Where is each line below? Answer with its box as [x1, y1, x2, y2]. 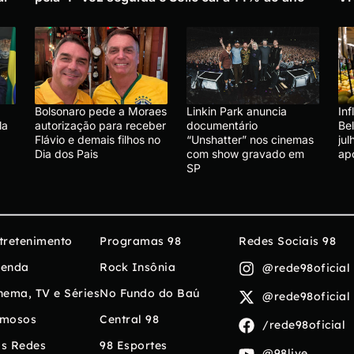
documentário [186, 118, 258, 132]
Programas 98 [100, 233, 181, 248]
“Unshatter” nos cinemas [186, 132, 314, 146]
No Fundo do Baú [100, 285, 200, 300]
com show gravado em [186, 146, 304, 160]
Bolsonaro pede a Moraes [35, 104, 167, 118]
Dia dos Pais [35, 146, 98, 160]
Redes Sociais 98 [239, 233, 336, 248]
